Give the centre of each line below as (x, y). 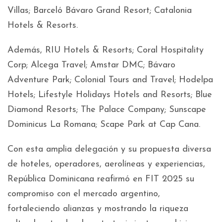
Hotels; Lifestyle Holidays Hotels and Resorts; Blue (110, 95)
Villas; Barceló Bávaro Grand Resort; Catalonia (100, 11)
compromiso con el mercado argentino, (84, 194)
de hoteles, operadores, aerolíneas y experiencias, (106, 164)
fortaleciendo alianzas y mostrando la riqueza (98, 209)
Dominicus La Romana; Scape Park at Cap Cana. (104, 125)
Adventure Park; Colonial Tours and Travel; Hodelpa (110, 80)
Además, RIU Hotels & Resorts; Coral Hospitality (106, 50)
